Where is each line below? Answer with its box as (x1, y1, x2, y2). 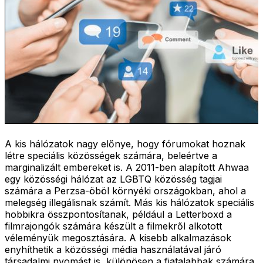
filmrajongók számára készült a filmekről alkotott (5, 220, 222, 232)
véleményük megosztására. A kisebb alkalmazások (5, 231, 231, 244)
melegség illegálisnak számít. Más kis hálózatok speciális (5, 196, 254, 208)
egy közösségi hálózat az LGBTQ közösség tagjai (5, 173, 222, 185)
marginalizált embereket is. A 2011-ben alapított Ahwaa (5, 161, 249, 173)
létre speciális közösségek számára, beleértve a (5, 149, 217, 161)
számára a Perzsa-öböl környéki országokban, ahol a (5, 184, 246, 197)
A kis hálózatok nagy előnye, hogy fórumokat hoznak (5, 137, 245, 150)
